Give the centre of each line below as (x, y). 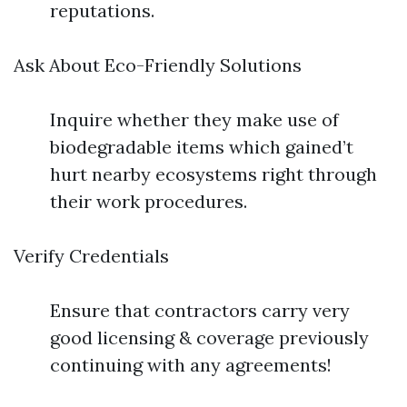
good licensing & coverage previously (209, 338)
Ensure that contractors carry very (200, 310)
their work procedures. (149, 201)
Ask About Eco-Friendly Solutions (158, 65)
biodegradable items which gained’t (202, 147)
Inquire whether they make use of (194, 119)
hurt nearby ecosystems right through (213, 174)
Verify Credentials (91, 256)
